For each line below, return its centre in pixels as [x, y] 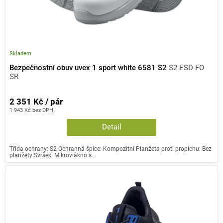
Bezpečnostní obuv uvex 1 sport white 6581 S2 [89, 68]
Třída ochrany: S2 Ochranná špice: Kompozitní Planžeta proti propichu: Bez [111, 149]
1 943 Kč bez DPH [31, 110]
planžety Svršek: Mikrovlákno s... [53, 155]
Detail [111, 127]
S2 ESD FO [186, 68]
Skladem [20, 54]
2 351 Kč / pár [36, 102]
